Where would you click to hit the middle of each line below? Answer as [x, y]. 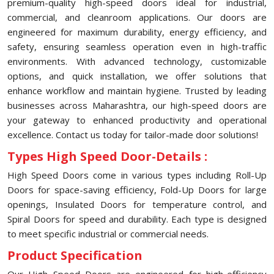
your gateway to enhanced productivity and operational [137, 120]
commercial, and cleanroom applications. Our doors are [137, 17]
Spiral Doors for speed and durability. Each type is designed [137, 219]
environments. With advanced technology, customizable [137, 61]
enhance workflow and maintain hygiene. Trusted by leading [137, 91]
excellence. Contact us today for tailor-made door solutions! [133, 135]
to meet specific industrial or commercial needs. [108, 234]
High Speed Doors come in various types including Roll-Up [137, 175]
